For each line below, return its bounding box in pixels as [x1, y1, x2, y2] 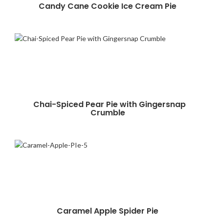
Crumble [90, 107, 129, 118]
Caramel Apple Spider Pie [57, 205, 162, 217]
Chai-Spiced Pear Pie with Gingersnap [33, 99, 186, 110]
